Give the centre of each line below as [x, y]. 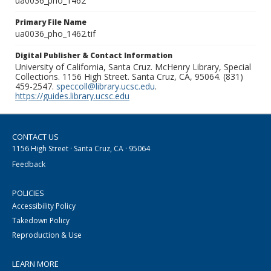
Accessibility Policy [44, 206]
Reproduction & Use [47, 235]
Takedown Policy [41, 221]
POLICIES [28, 193]
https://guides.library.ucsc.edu [72, 96]
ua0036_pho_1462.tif [55, 34]
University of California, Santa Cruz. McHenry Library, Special [133, 67]
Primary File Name [51, 22]
